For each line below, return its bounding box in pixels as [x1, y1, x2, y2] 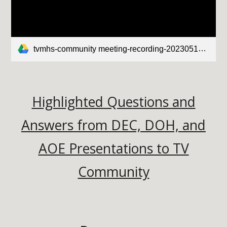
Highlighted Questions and [31, 93, 196, 111]
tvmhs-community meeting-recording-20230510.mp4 [33, 44, 199, 53]
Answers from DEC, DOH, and [21, 116, 206, 134]
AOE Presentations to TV [38, 139, 189, 158]
